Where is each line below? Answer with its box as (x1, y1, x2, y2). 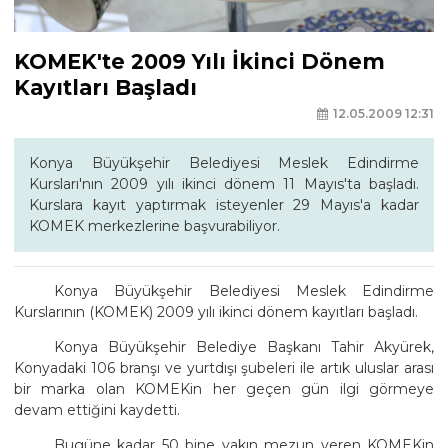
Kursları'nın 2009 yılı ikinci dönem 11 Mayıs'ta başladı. (29, 174, 419, 193)
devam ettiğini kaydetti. (14, 400, 180, 419)
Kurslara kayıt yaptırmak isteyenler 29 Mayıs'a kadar (29, 195, 419, 214)
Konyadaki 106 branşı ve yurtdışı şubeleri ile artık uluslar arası (14, 358, 434, 377)
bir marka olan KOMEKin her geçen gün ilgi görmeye (14, 379, 434, 398)
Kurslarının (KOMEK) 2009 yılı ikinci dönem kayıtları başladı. (14, 302, 418, 321)
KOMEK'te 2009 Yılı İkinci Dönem (14, 49, 385, 75)
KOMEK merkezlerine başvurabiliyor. (29, 216, 280, 235)
